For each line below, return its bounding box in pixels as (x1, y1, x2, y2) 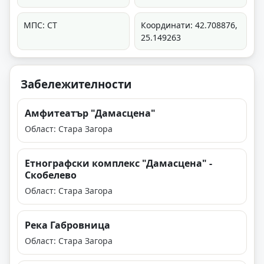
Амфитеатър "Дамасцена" (25, 107, 156, 120)
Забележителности (21, 77, 131, 92)
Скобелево (25, 169, 77, 182)
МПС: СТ (24, 19, 57, 31)
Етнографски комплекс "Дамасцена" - (25, 157, 212, 170)
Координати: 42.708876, (141, 19, 237, 31)
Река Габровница (25, 219, 110, 232)
